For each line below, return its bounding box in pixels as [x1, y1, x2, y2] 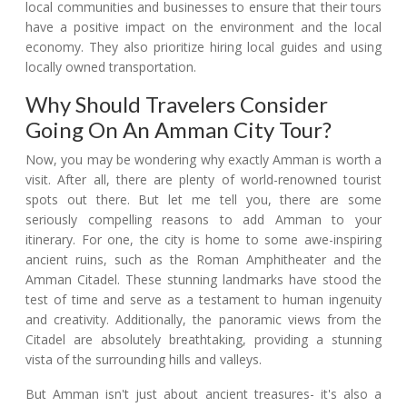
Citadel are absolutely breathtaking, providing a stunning [25, 331, 382, 349]
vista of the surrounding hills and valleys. [25, 351, 262, 369]
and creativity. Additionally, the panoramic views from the [25, 311, 382, 329]
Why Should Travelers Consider [25, 91, 328, 118]
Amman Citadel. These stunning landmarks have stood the [25, 271, 382, 289]
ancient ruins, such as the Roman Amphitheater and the [25, 251, 382, 269]
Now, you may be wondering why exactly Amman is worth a [25, 151, 382, 169]
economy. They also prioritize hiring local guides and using [25, 38, 382, 56]
